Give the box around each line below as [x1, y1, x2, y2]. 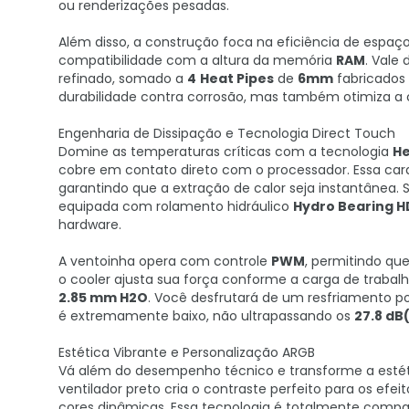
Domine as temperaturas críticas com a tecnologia [58, 142, 393, 161]
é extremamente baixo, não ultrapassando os [58, 307, 354, 325]
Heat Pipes [200, 69, 274, 88]
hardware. [58, 215, 121, 234]
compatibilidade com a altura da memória [58, 51, 336, 69]
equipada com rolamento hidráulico [58, 197, 293, 215]
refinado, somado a [58, 69, 187, 88]
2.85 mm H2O [58, 288, 148, 307]
